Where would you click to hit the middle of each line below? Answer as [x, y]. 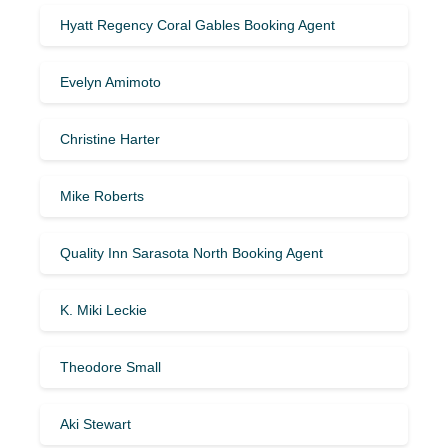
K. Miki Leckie [103, 309]
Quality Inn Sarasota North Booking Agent [191, 252]
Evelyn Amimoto [110, 81]
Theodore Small [110, 366]
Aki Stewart [95, 423]
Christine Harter [110, 138]
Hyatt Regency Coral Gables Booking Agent [197, 24]
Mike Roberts [102, 195]
